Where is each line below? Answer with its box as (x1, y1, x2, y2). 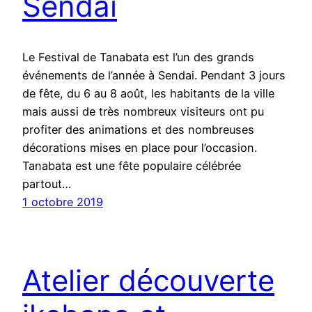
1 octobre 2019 (22, 195, 103, 210)
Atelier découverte (22, 262, 274, 298)
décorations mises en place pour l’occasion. (22, 141, 257, 155)
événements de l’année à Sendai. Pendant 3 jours (22, 68, 286, 83)
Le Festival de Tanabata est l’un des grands (22, 50, 254, 65)
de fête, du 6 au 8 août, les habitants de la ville (22, 86, 274, 101)
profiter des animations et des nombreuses (22, 123, 254, 137)
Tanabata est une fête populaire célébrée (22, 159, 241, 173)
